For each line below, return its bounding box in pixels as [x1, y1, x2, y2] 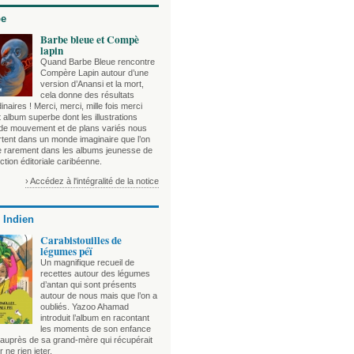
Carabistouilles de [40, 232, 122, 249]
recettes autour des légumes [40, 269, 150, 279]
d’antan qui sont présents [40, 280, 137, 290]
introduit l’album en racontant [40, 313, 149, 323]
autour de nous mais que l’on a [40, 291, 157, 301]
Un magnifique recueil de [40, 258, 134, 268]
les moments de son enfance [40, 324, 151, 334]
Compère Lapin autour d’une [40, 68, 149, 78]
